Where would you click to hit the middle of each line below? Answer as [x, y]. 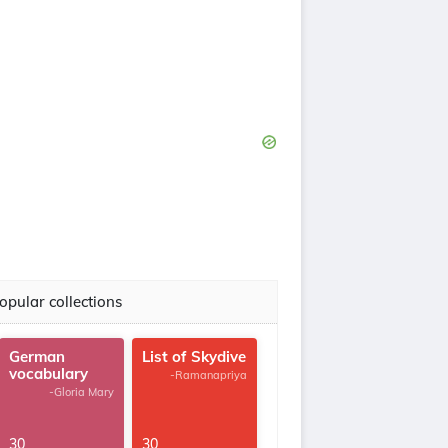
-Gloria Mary [81, 392]
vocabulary [48, 373]
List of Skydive [194, 356]
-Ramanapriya [208, 375]
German [37, 356]
